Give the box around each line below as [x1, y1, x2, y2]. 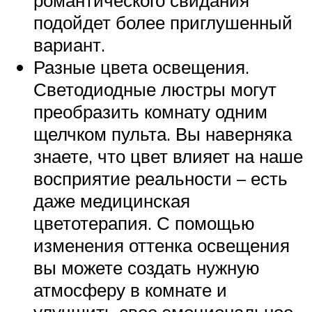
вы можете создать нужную [33, 256, 260, 279]
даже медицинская [33, 189, 190, 212]
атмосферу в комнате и [33, 278, 227, 301]
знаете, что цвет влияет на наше [33, 144, 303, 167]
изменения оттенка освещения [33, 233, 290, 256]
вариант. [33, 33, 105, 56]
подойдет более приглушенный [33, 10, 292, 33]
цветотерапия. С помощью [33, 211, 255, 234]
